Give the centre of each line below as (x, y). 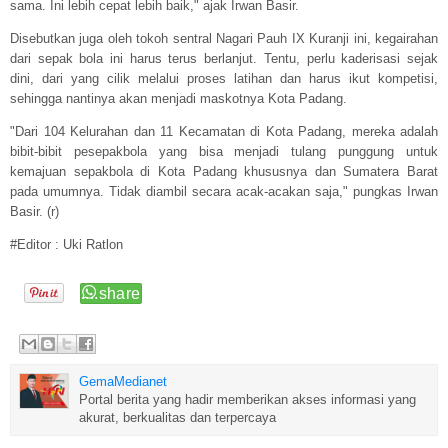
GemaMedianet (123, 381)
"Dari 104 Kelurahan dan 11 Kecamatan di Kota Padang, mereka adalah (224, 132)
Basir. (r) (34, 212)
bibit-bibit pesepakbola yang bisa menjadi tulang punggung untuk (224, 152)
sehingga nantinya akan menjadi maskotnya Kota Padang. (178, 99)
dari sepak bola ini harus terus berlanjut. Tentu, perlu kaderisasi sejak (224, 59)
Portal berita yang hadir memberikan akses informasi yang (247, 399)
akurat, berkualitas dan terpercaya (177, 417)
